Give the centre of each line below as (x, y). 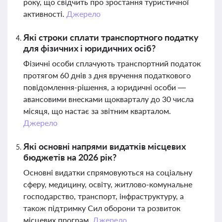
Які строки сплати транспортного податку (111, 37)
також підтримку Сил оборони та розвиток (102, 208)
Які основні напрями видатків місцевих (105, 146)
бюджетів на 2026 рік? (70, 157)
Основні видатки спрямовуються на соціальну (108, 172)
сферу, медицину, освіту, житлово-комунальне (108, 184)
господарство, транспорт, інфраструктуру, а (104, 196)
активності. (45, 14)
